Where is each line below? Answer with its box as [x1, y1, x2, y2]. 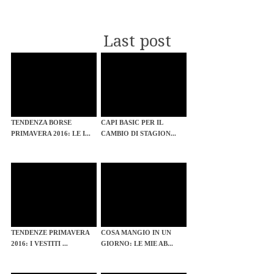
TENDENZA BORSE [10, 119, 72, 127]
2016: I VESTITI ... [10, 240, 68, 248]
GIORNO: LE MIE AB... [100, 240, 173, 248]
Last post [103, 32, 171, 51]
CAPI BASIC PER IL [100, 119, 163, 127]
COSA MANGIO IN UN [100, 229, 171, 237]
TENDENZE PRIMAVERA [10, 229, 89, 237]
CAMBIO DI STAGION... [100, 130, 176, 138]
